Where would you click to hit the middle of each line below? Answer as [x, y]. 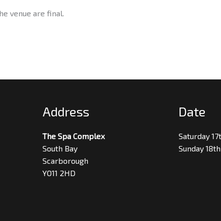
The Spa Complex [74, 136]
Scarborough [65, 161]
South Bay [60, 148]
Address [66, 111]
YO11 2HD [59, 173]
